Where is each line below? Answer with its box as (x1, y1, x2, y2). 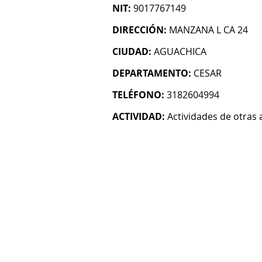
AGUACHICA (154, 45, 206, 58)
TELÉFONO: (112, 88, 164, 101)
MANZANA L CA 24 (169, 23, 248, 36)
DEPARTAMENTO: (112, 67, 191, 80)
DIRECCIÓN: (112, 23, 167, 36)
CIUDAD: (112, 45, 151, 58)
